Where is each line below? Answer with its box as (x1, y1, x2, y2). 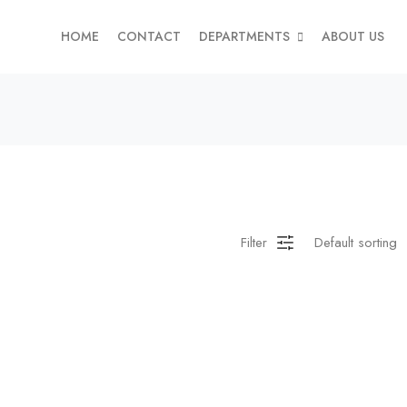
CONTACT (117, 27, 181, 45)
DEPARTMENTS (199, 27, 290, 45)
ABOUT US (322, 27, 384, 45)
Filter (241, 232, 267, 253)
